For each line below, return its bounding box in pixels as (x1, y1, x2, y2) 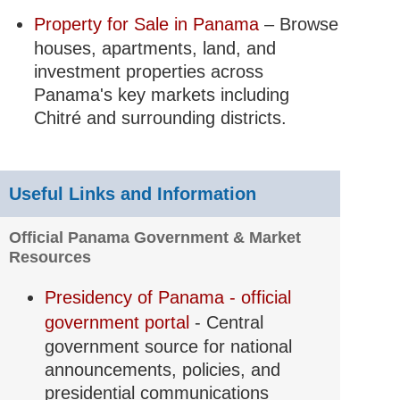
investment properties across (33, 62, 263, 82)
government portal (44, 312, 195, 333)
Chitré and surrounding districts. (33, 108, 287, 129)
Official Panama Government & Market (8, 229, 301, 247)
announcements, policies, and (44, 360, 280, 380)
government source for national (44, 337, 292, 357)
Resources (8, 248, 91, 267)
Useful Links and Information (8, 184, 256, 204)
